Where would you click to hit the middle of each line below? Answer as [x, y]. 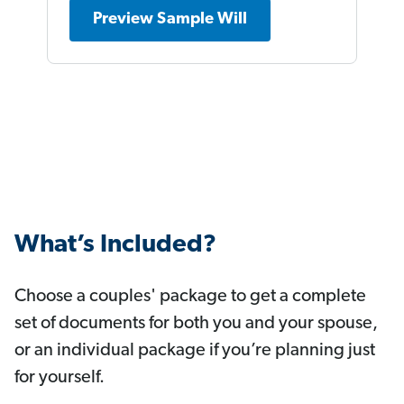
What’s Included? [115, 246]
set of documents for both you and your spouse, [196, 324]
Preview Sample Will [170, 20]
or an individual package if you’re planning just [195, 351]
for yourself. [60, 378]
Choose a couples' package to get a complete [190, 297]
